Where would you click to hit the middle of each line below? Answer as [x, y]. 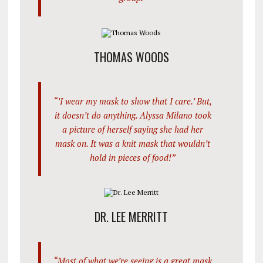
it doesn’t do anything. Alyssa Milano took [133, 115]
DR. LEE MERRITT [131, 217]
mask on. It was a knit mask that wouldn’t [133, 144]
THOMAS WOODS [131, 57]
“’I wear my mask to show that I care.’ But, [133, 101]
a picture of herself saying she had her [133, 129]
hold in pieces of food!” [133, 158]
